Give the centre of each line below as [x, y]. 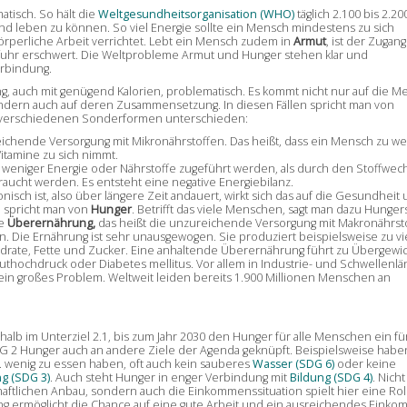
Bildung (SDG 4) [331, 377]
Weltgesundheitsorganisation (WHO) [196, 14]
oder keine [365, 363]
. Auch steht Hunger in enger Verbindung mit [169, 377]
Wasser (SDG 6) [293, 363]
